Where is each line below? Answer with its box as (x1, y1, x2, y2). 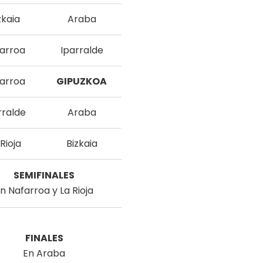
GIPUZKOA (56, 75, 107, 88)
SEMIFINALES (14, 168, 75, 182)
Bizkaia (66, 137, 97, 150)
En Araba (23, 247, 65, 260)
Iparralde (60, 43, 103, 57)
